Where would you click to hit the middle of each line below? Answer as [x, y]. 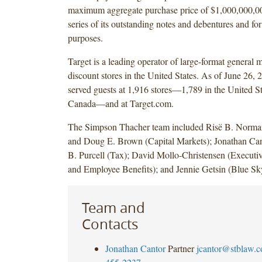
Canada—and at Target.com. [120, 103]
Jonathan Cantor [135, 248]
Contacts [110, 224]
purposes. [87, 37]
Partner [181, 248]
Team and [113, 207]
